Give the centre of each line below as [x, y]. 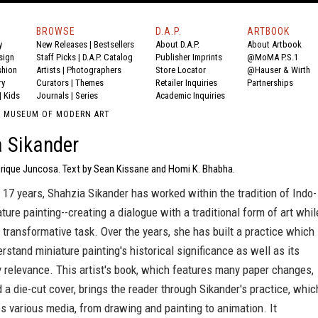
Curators [53, 83]
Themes [89, 83]
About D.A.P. [177, 44]
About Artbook [274, 44]
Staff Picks [56, 57]
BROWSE [56, 31]
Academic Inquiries [190, 95]
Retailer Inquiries [186, 83]
